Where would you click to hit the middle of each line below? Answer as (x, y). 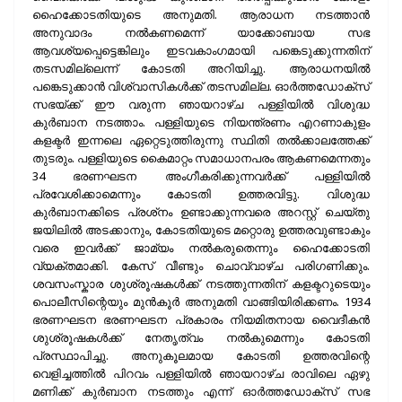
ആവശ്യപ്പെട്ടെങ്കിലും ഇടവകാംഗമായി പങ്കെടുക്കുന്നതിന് (201, 51)
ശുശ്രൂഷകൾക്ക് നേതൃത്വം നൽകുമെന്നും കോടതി (201, 338)
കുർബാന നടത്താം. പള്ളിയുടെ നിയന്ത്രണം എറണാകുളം (201, 122)
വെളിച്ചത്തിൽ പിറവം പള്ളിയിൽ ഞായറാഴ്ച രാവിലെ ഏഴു (201, 374)
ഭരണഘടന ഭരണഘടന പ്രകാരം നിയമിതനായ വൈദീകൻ (201, 320)
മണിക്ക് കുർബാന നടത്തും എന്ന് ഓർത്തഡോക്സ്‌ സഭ (201, 392)
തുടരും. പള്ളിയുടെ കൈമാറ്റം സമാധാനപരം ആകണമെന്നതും (201, 158)
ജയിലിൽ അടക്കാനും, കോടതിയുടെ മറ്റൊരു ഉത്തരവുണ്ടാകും (201, 230)
